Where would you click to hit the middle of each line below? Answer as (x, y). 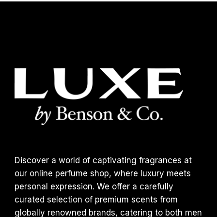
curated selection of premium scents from (96, 200)
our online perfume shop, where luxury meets (103, 174)
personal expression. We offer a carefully (94, 187)
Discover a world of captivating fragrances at (103, 161)
